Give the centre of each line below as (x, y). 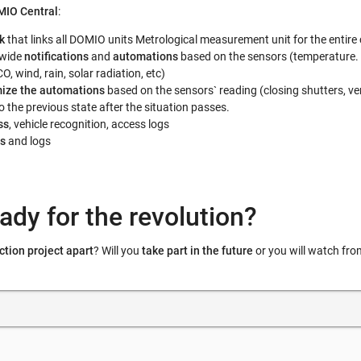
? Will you (118, 251)
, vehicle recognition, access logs (89, 124)
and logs (28, 141)
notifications (56, 57)
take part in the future (197, 251)
